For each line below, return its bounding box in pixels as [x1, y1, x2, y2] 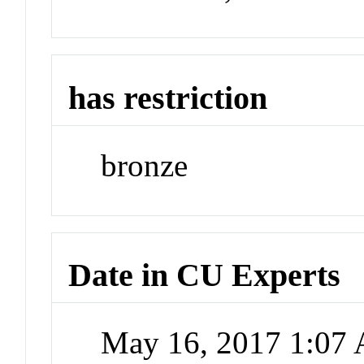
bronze [101, 147, 188, 183]
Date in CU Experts [68, 257, 341, 294]
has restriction [68, 80, 268, 117]
